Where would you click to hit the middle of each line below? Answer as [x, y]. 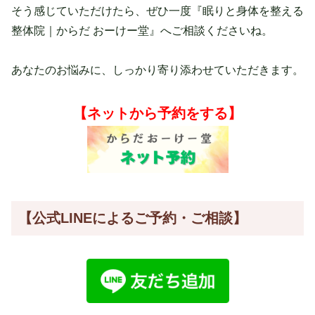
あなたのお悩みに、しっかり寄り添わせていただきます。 [157, 70]
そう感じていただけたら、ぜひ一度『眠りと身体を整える [157, 11]
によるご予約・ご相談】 [169, 218]
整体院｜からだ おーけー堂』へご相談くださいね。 [142, 30]
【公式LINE [55, 218]
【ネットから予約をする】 [157, 114]
